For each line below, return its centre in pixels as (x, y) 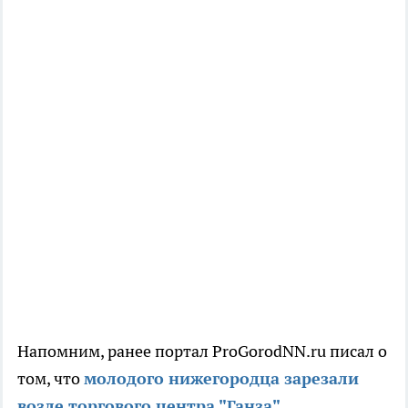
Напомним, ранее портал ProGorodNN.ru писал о (202, 352)
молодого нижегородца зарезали (221, 379)
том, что (51, 379)
